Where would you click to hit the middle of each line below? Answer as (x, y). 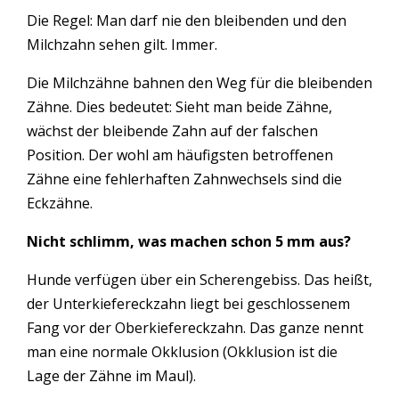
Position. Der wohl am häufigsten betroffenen (180, 155)
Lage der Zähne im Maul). (111, 375)
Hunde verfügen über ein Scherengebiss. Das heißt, (199, 279)
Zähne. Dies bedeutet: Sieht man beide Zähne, (179, 106)
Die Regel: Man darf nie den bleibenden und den (187, 20)
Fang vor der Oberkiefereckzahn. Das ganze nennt (195, 327)
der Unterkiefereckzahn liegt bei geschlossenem (188, 303)
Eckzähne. (60, 203)
